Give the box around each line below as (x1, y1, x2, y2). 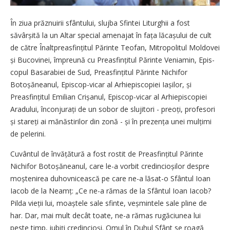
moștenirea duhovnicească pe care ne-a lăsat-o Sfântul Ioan (10, 173, 210, 183)
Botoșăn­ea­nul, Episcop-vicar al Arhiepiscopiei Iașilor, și (10, 79, 191, 89)
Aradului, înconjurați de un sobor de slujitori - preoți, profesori (10, 104, 215, 114)
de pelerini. (10, 128, 46, 139)
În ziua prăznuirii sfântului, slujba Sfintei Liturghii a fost (10, 17, 190, 28)
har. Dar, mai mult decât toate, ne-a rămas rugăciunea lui (10, 210, 201, 220)
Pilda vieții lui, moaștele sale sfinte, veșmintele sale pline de (10, 198, 207, 208)
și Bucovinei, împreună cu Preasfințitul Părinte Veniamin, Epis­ (10, 54, 215, 65)
